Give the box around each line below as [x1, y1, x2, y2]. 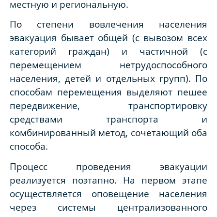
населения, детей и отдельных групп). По [10, 72, 207, 85]
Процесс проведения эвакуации [10, 160, 207, 172]
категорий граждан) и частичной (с [10, 45, 207, 58]
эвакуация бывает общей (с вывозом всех [10, 31, 207, 44]
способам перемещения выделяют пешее [10, 86, 207, 98]
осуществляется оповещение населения [10, 187, 207, 200]
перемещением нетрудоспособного [10, 59, 207, 71]
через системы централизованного [10, 201, 207, 213]
